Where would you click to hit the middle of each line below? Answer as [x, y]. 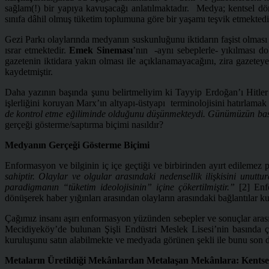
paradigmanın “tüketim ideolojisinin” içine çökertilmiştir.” [122, 187]
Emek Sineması [101, 50]
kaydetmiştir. [29, 71]
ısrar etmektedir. [37, 50]
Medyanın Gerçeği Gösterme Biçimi [77, 145]
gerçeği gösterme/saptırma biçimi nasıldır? [84, 124]
